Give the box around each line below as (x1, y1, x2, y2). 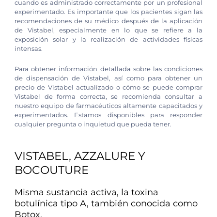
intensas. (15, 44, 43, 52)
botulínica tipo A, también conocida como (15, 198, 198, 209)
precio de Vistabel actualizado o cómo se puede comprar (15, 83, 202, 91)
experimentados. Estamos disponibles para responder (15, 110, 202, 119)
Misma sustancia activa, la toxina (15, 187, 158, 198)
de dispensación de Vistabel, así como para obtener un (15, 74, 202, 82)
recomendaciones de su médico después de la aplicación (15, 16, 202, 25)
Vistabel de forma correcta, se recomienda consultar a (15, 92, 202, 100)
